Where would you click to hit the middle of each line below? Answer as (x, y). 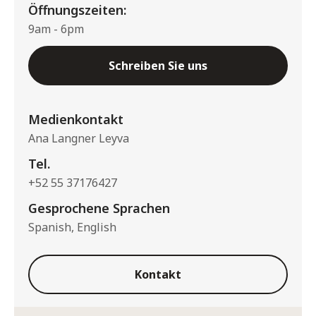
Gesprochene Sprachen (99, 208)
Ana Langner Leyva (79, 138)
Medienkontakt (76, 119)
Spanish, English (72, 227)
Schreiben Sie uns (158, 65)
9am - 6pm (56, 29)
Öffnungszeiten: (77, 10)
